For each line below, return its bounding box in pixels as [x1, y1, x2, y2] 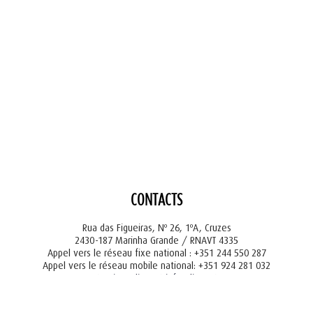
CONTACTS [131, 195, 182, 208]
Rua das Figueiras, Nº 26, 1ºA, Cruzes [82, 222, 231, 233]
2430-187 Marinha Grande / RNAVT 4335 [75, 235, 238, 246]
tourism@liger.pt [96, 272, 163, 284]
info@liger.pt [165, 272, 217, 284]
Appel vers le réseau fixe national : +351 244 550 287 [47, 247, 266, 259]
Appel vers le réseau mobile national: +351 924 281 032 [43, 260, 270, 271]
